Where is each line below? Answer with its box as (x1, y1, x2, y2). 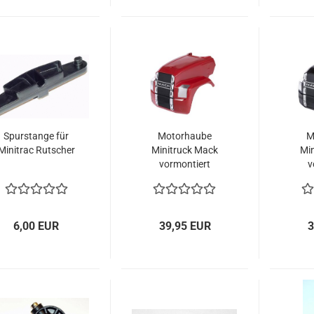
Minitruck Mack (151, 144, 218, 156)
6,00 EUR (13, 219, 60, 233)
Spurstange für (4, 130, 69, 142)
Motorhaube (157, 130, 212, 142)
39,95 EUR (158, 219, 211, 233)
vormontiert (158, 158, 210, 170)
